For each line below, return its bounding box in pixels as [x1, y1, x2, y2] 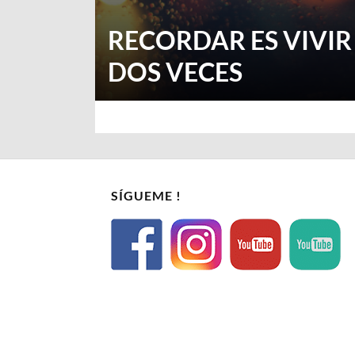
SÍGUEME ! [111, 187, 181, 203]
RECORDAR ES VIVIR [108, 24, 352, 55]
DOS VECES [108, 55, 242, 87]
